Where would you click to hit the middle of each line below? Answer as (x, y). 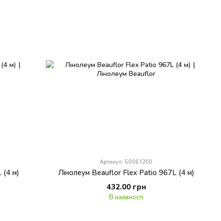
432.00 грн (126, 186)
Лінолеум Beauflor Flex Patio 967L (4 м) (126, 172)
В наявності (126, 197)
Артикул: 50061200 (126, 161)
